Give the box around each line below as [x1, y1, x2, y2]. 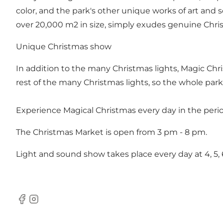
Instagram [27, 199, 68, 209]
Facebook [15, 199, 55, 209]
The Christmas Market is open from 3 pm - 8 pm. [16, 127, 207, 137]
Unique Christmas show [16, 41, 111, 51]
